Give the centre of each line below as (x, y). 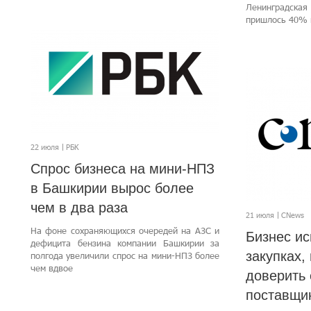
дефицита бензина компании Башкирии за (125, 243)
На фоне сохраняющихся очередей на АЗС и (125, 230)
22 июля (45, 147)
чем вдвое (52, 268)
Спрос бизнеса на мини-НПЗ (123, 169)
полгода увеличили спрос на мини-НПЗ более (125, 255)
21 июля (260, 215)
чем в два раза (79, 208)
